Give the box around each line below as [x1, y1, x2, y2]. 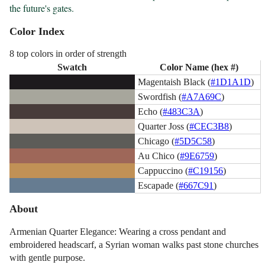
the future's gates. [9, 2, 75, 15]
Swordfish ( [138, 91, 182, 102]
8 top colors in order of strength [9, 48, 127, 59]
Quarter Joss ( [138, 121, 190, 131]
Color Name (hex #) [159, 62, 238, 72]
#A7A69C [182, 91, 222, 102]
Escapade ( [138, 180, 179, 190]
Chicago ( [138, 135, 175, 146]
